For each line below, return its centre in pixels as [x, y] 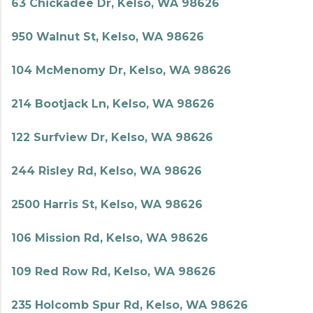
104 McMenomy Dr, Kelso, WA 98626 [121, 70]
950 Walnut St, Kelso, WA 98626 [108, 37]
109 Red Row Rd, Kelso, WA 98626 [114, 271]
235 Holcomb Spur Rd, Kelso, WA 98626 [130, 305]
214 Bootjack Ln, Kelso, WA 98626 [113, 104]
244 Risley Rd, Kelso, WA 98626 [107, 171]
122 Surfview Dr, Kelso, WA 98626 [112, 137]
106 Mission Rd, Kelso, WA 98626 [110, 238]
